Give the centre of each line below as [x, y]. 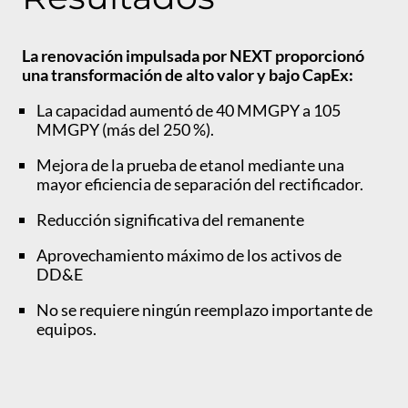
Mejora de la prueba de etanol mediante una [190, 165]
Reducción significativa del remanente [172, 220]
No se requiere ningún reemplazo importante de [204, 310]
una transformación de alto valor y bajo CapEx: [189, 75]
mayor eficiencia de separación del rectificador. [201, 184]
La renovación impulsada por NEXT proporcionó [193, 56]
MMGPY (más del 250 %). [127, 130]
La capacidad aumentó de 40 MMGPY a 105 [189, 111]
